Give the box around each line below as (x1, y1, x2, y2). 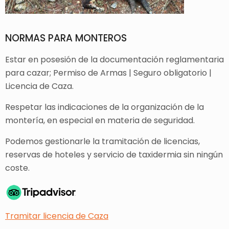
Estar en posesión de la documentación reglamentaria (5, 54, 224, 66)
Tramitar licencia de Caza (5, 210, 108, 222)
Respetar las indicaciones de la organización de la (5, 101, 204, 113)
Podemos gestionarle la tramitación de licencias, (5, 135, 200, 148)
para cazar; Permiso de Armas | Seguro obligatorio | (5, 67, 212, 79)
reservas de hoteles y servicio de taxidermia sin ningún (5, 149, 223, 161)
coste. (5, 162, 30, 174)
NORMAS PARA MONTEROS (5, 31, 127, 45)
